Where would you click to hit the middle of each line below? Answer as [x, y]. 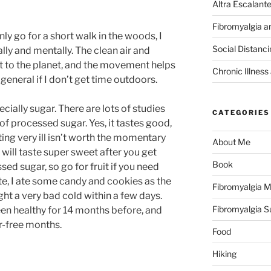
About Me [231, 142]
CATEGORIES [241, 112]
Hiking [224, 253]
